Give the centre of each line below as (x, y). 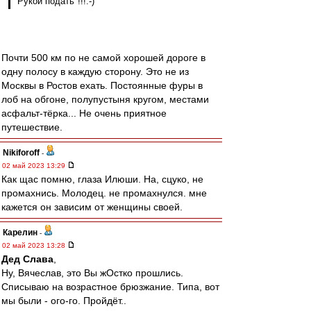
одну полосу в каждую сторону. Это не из (95, 72)
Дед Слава (27, 259)
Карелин (20, 233)
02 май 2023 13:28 (35, 245)
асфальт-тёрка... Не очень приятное (84, 113)
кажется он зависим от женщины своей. (92, 207)
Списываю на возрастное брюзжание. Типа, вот (110, 287)
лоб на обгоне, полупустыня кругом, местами (105, 99)
